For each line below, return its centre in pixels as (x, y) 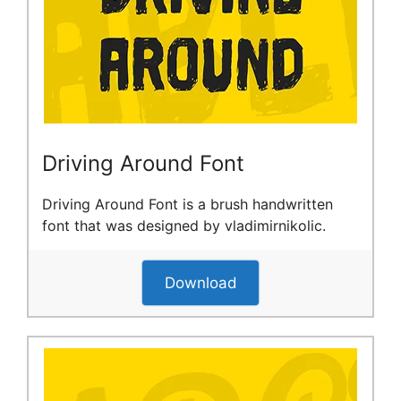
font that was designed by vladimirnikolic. (184, 226)
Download (200, 282)
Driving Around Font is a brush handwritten (188, 205)
